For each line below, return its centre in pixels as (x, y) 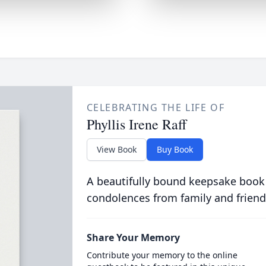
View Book (116, 149)
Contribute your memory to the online (162, 255)
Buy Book (175, 149)
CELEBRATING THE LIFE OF (156, 107)
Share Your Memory (133, 237)
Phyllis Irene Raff (136, 124)
